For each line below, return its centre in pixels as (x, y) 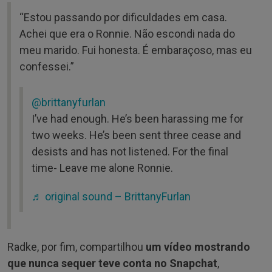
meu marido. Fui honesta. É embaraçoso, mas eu (136, 50)
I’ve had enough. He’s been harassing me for (138, 118)
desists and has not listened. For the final (130, 151)
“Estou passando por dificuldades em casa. (123, 17)
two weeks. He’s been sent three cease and (136, 135)
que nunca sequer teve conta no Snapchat (112, 263)
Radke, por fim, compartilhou (76, 246)
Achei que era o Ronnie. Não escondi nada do (127, 33)
